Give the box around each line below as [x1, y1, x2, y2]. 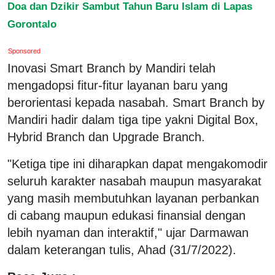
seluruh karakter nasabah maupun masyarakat [7, 174, 261, 188]
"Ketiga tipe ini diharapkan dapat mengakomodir [7, 157, 268, 171]
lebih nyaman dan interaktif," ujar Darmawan [7, 225, 249, 239]
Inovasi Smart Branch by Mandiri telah [7, 61, 215, 75]
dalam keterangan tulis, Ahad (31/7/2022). [7, 242, 236, 257]
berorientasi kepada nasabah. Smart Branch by [7, 95, 265, 109]
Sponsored [8, 47, 41, 55]
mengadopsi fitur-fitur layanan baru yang [7, 78, 228, 92]
